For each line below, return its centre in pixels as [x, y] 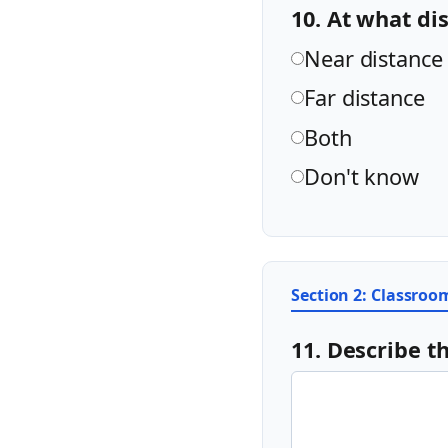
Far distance [364, 98]
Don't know [361, 177]
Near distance [373, 59]
